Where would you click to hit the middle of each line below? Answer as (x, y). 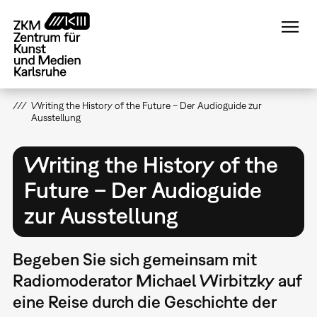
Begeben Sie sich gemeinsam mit (134, 259)
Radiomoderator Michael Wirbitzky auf (157, 280)
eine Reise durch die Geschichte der (144, 301)
